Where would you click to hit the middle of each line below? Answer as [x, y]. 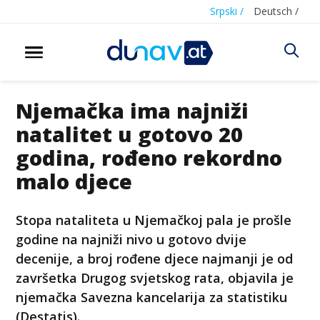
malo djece [74, 181]
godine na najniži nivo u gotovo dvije [131, 239]
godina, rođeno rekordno [149, 157]
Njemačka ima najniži [132, 110]
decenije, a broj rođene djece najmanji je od [155, 258]
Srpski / [227, 11]
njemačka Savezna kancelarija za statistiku [152, 297]
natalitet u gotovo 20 [130, 134]
